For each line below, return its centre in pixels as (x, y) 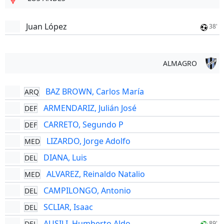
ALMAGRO (180, 63)
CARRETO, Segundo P (83, 124)
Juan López (46, 26)
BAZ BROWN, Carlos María (94, 91)
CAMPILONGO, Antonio (87, 190)
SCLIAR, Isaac (68, 207)
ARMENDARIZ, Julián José (90, 108)
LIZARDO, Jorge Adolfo (88, 141)
